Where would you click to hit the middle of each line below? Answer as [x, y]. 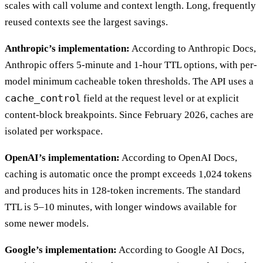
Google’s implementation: [61, 250]
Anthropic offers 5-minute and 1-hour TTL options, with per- [131, 65]
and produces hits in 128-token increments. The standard [123, 191]
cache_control [43, 98]
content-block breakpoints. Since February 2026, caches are [129, 115]
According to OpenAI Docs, [178, 158]
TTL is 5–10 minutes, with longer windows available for [121, 207]
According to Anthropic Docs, [193, 49]
